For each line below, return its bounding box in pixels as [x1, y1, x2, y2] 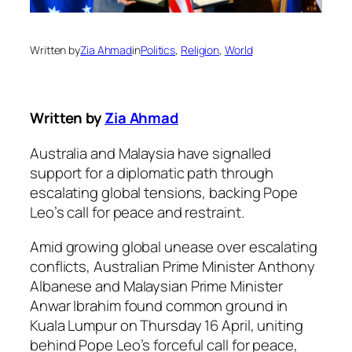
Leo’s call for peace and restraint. [30, 202, 244, 223]
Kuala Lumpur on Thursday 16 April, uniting [30, 314, 303, 335]
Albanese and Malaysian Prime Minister [30, 275, 284, 296]
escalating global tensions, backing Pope [30, 182, 298, 203]
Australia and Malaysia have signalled [30, 143, 272, 164]
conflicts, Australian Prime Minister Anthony [30, 255, 315, 277]
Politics [140, 42, 176, 58]
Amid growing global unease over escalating [30, 236, 317, 257]
